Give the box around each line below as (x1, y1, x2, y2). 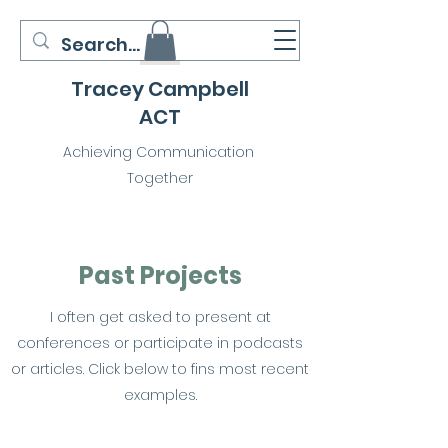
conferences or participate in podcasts (17, 333, 303, 353)
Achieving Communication (62, 142, 258, 162)
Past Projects (78, 259, 242, 292)
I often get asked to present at (49, 307, 271, 327)
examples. (123, 385, 197, 405)
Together (127, 168, 193, 188)
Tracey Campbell (71, 75, 249, 103)
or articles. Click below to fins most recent (11, 359, 309, 379)
